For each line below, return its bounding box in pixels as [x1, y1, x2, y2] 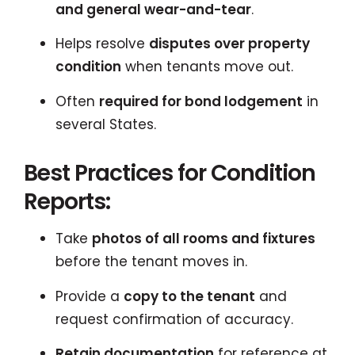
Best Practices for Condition [24, 157, 315, 189]
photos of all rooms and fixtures [92, 229, 315, 248]
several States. [55, 114, 156, 134]
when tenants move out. [121, 57, 293, 76]
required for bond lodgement [99, 91, 303, 111]
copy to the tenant [124, 286, 255, 306]
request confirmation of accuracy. [55, 309, 293, 329]
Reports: [24, 185, 110, 217]
